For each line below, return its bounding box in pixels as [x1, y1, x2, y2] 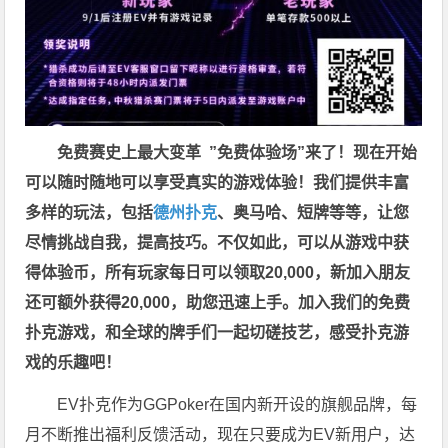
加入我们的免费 [298, 294, 411, 312]
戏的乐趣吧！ [25, 354, 122, 372]
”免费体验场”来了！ [209, 144, 354, 162]
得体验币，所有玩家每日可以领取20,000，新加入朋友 [25, 264, 411, 282]
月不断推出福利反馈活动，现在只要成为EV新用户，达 [25, 426, 416, 444]
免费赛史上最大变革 [57, 144, 210, 162]
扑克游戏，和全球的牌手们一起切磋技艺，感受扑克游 [25, 324, 410, 342]
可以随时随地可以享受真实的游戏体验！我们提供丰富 [25, 174, 410, 192]
